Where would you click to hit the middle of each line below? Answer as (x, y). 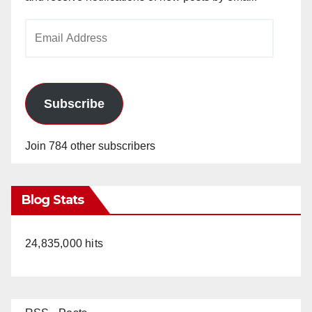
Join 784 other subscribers (90, 146)
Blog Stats (53, 200)
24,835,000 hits (64, 243)
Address (45, 49)
